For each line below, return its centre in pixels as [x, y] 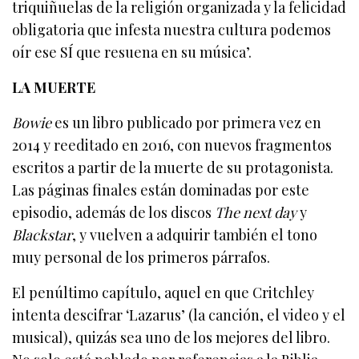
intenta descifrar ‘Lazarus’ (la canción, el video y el [179, 315]
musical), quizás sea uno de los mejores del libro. [171, 338]
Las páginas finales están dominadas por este [161, 190]
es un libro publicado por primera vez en [187, 123]
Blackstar [42, 235]
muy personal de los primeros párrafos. [141, 258]
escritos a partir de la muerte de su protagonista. [173, 168]
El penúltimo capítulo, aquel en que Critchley [163, 293]
